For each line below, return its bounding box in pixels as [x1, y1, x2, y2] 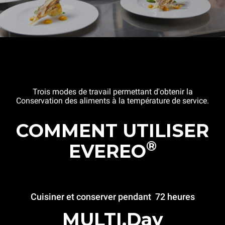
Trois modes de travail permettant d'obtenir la [32, 86, 193, 96]
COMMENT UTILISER [16, 119, 209, 142]
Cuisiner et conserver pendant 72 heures [30, 191, 195, 202]
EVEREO [68, 140, 146, 162]
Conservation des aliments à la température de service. [16, 95, 209, 105]
